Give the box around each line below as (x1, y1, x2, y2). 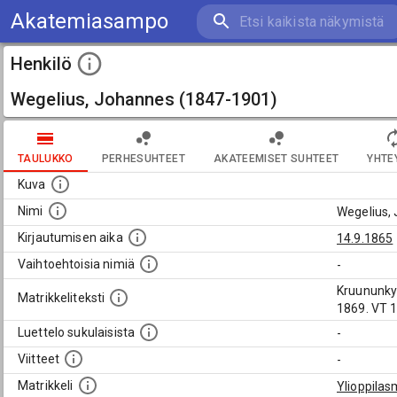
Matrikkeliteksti (18, 291, 105, 306)
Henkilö (11, 53, 73, 74)
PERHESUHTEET (101, 152, 185, 165)
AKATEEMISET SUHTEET (213, 152, 339, 165)
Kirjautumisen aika (18, 230, 123, 245)
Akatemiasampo (11, 9, 168, 34)
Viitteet (18, 352, 60, 367)
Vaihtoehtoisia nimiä (18, 257, 135, 272)
